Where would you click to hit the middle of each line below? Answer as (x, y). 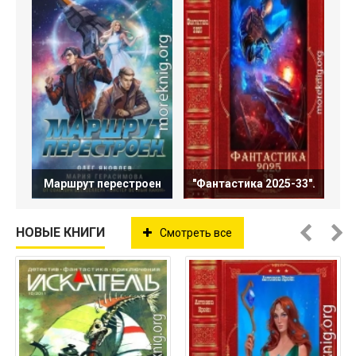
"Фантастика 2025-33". (254, 183)
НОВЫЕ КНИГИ (60, 232)
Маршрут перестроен (102, 183)
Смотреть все (196, 232)
